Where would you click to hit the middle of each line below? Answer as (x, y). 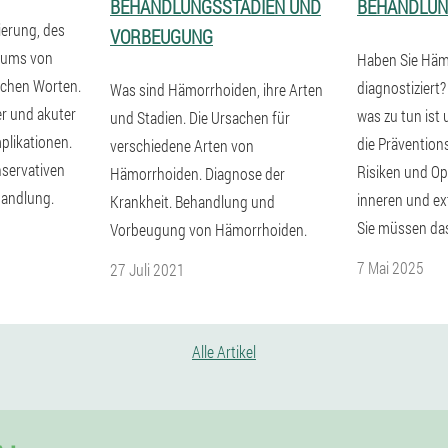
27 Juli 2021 (147, 269)
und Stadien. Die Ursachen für (200, 117)
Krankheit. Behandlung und (192, 201)
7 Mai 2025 (390, 267)
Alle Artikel (224, 351)
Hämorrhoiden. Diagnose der (197, 173)
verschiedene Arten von (182, 145)
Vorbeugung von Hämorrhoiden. (208, 229)
